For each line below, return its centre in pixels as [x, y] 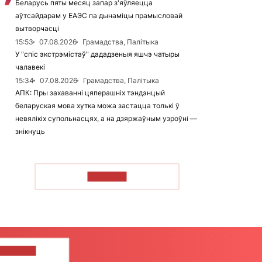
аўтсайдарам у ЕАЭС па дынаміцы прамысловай [99, 15]
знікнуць [30, 131]
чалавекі [30, 67]
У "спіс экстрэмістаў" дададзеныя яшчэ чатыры [97, 54]
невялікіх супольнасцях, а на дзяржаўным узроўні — [106, 118]
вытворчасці [37, 28]
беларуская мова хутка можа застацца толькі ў [97, 106]
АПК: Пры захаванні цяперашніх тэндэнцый [90, 93]
